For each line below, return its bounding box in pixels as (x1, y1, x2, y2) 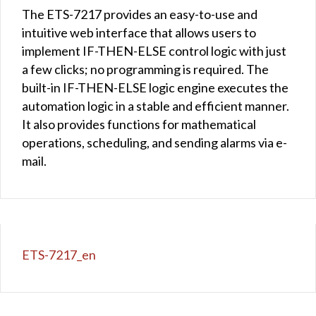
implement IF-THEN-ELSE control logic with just (22, 42, 286, 59)
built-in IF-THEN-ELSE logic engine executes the (22, 79, 288, 95)
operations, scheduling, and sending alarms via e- (22, 134, 287, 150)
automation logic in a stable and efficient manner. (22, 97, 289, 114)
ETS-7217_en (22, 246, 96, 262)
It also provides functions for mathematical (22, 116, 256, 132)
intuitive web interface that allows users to (22, 24, 256, 40)
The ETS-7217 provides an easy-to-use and (22, 6, 257, 22)
